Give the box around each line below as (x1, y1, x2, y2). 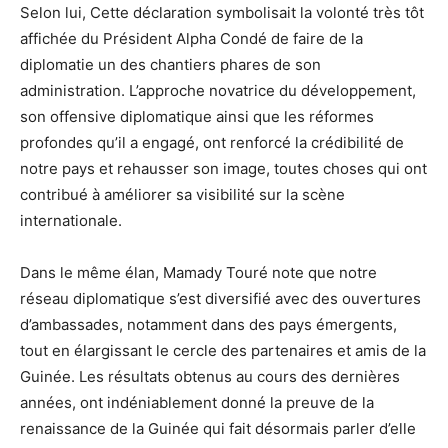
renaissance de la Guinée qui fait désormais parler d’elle (20, 419, 416, 439)
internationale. (20, 211, 122, 231)
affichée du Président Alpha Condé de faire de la (20, 29, 363, 49)
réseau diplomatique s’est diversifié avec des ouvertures (20, 289, 421, 309)
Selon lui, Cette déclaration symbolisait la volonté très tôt (20, 3, 424, 23)
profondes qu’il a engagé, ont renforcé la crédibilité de (20, 133, 404, 153)
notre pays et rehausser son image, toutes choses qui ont (20, 159, 427, 179)
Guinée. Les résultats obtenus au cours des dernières (20, 367, 400, 387)
